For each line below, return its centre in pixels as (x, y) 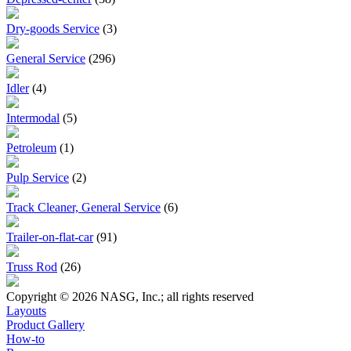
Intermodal (33, 118)
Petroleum (31, 147)
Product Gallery (45, 324)
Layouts (26, 310)
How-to (25, 338)
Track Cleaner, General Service (83, 207)
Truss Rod (32, 266)
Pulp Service (38, 177)
